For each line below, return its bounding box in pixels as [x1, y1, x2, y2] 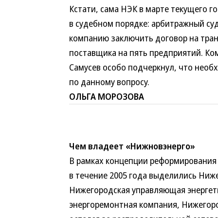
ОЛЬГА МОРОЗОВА [69, 91, 144, 102]
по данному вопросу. [69, 76, 149, 88]
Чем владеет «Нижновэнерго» [69, 140, 195, 152]
